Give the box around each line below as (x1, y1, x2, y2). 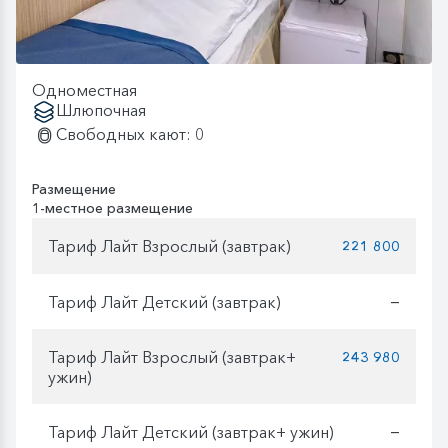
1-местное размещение (32, 199, 193, 218)
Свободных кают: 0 (56, 124, 204, 145)
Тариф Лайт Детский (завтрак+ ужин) (48, 421, 334, 442)
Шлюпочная (56, 100, 146, 121)
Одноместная (32, 80, 137, 101)
